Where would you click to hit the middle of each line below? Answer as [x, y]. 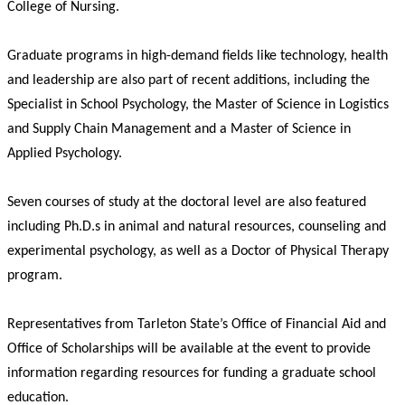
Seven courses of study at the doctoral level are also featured [187, 203]
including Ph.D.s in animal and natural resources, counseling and [197, 227]
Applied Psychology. [65, 154]
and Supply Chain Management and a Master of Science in [179, 130]
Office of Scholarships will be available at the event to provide [189, 349]
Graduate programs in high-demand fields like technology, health [198, 57]
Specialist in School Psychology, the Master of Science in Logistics [198, 105]
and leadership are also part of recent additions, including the [188, 81]
